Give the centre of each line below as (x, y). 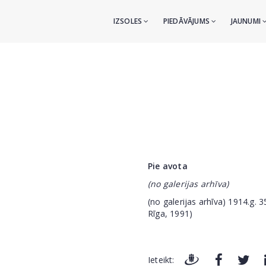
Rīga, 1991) (170, 213)
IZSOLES (129, 21)
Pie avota (168, 166)
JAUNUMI (247, 21)
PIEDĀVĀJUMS (187, 21)
